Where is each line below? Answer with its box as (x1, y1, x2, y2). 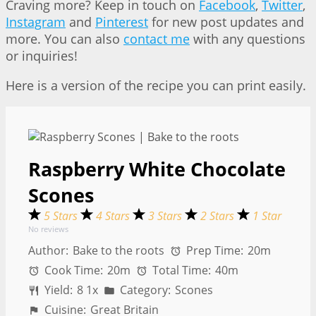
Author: (28, 243, 68, 259)
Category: (117, 282, 171, 298)
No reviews (28, 224, 68, 235)
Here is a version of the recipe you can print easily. (6, 77, 306, 95)
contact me (123, 30, 190, 48)
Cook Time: (42, 262, 104, 279)
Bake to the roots (73, 243, 164, 259)
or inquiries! (6, 47, 78, 65)
